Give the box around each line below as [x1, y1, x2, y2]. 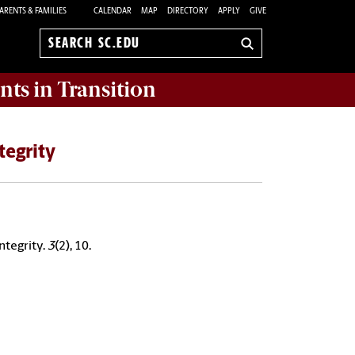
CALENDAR [94, 6, 132, 16]
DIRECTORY [167, 6, 208, 16]
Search [48, 44, 86, 58]
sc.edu [48, 62, 84, 75]
